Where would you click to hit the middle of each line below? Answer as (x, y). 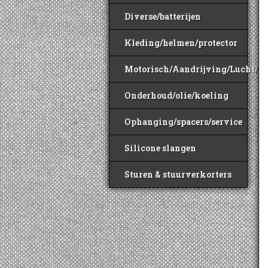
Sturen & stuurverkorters (178, 174)
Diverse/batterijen (163, 16)
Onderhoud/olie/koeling (176, 95)
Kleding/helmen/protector (181, 43)
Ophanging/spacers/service (183, 122)
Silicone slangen (160, 148)
